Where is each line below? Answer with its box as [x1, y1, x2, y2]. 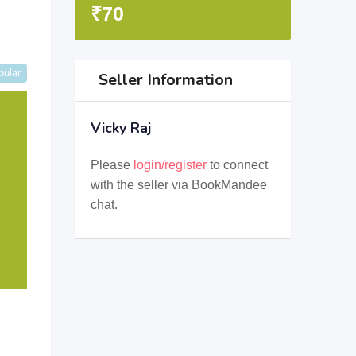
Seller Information [98, 69, 233, 91]
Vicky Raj [90, 118, 151, 137]
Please [90, 158, 133, 172]
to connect [206, 158, 268, 172]
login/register [133, 158, 207, 172]
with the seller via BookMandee [90, 178, 267, 192]
